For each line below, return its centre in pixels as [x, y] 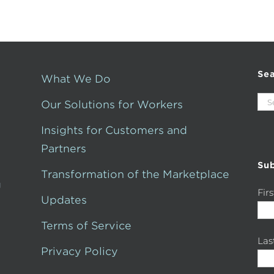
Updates [64, 200]
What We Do [76, 79]
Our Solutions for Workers [112, 105]
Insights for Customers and [114, 130]
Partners [64, 149]
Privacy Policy [80, 251]
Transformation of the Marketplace [135, 174]
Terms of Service [87, 226]
